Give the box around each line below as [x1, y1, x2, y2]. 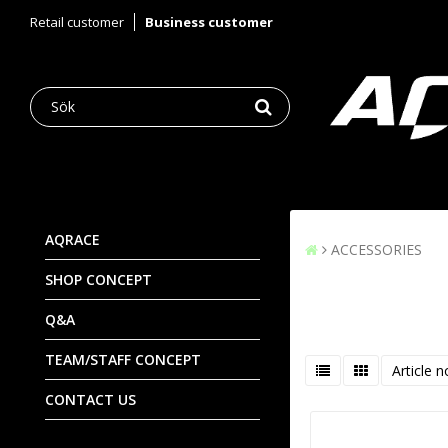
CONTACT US [45, 389, 136, 409]
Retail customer [30, 13, 124, 31]
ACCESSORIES [331, 239, 422, 259]
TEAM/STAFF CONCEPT [45, 349, 201, 369]
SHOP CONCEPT [45, 269, 152, 289]
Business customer [145, 13, 273, 31]
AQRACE [45, 229, 100, 249]
